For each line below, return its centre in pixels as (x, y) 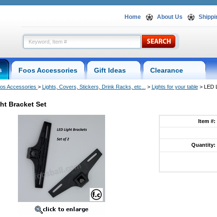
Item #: (207, 121)
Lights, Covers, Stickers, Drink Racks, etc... (94, 87)
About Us (170, 17)
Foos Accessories (48, 70)
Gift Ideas (114, 70)
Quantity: (204, 145)
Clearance (174, 70)
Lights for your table (175, 87)
